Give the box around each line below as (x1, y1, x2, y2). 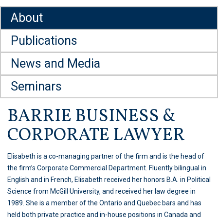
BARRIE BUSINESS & (7, 105, 176, 129)
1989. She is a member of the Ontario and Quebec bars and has (7, 199, 201, 207)
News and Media (11, 56, 100, 71)
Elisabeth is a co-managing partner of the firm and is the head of (7, 152, 204, 160)
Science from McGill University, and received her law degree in (7, 187, 196, 195)
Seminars (11, 79, 62, 93)
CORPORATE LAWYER (7, 124, 185, 148)
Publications (11, 34, 77, 48)
